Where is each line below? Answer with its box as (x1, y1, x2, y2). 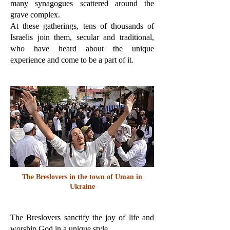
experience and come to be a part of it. (10, 55, 133, 64)
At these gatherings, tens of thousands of (10, 22, 154, 30)
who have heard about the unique (10, 44, 154, 53)
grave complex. (10, 10, 60, 19)
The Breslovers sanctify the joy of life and (10, 213, 154, 222)
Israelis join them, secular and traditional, (10, 33, 154, 42)
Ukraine (69, 183, 95, 190)
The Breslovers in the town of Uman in (22, 173, 142, 181)
